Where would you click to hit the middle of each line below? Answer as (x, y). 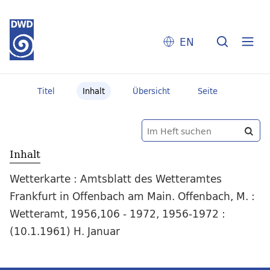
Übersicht (151, 91)
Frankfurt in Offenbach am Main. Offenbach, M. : (132, 196)
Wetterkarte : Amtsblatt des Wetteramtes (116, 179)
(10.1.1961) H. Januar (65, 231)
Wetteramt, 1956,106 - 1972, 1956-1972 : (118, 214)
